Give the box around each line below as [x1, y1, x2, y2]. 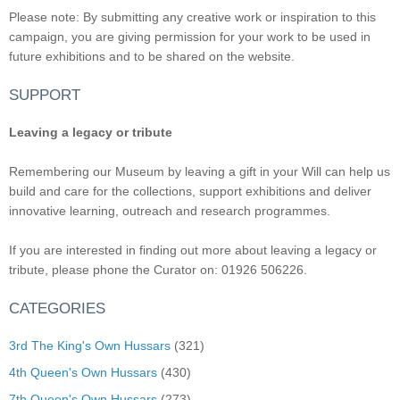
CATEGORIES [9, 299, 105, 317]
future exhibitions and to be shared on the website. [9, 49, 295, 64]
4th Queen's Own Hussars [9, 364, 157, 379]
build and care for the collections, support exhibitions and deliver [9, 184, 371, 199]
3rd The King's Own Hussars [9, 337, 171, 353]
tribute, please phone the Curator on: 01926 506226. [9, 262, 307, 278]
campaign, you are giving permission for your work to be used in [9, 29, 371, 45]
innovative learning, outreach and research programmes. [9, 204, 330, 219]
